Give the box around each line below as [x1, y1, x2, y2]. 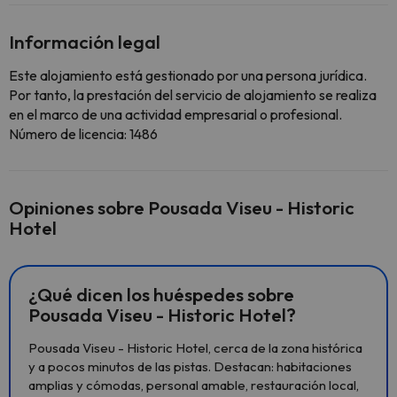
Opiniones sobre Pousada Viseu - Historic [9, 196, 354, 219]
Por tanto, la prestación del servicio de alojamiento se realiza [9, 86, 377, 104]
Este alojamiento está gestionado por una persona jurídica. [9, 66, 367, 84]
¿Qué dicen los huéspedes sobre [28, 283, 294, 306]
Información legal [9, 30, 160, 53]
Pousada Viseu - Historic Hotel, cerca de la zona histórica [28, 339, 362, 356]
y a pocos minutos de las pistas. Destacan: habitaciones [28, 358, 352, 375]
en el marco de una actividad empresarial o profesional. [9, 105, 342, 123]
